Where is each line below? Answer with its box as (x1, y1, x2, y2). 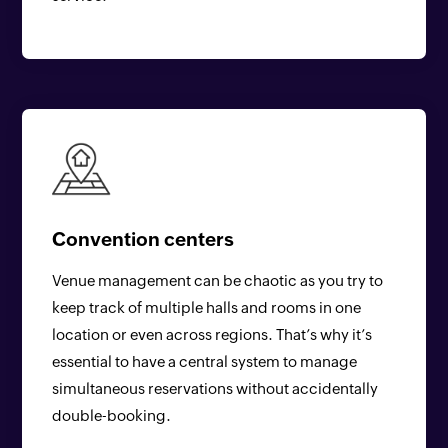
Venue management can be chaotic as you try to (52, 272, 384, 289)
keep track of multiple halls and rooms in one (52, 299, 362, 316)
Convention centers (52, 228, 235, 250)
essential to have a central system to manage (52, 353, 358, 370)
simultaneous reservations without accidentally (52, 380, 379, 397)
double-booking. (52, 407, 172, 424)
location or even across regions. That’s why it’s (52, 326, 373, 343)
